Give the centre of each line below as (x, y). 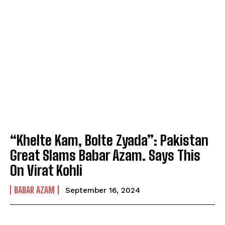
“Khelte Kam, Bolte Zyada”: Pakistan (109, 140)
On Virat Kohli (46, 171)
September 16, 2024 (103, 191)
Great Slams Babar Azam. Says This (105, 155)
